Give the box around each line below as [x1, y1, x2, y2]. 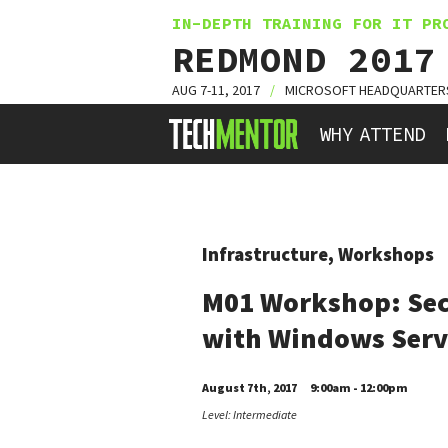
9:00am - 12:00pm [310, 380, 408, 396]
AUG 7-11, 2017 [172, 81, 260, 99]
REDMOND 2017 [172, 37, 436, 82]
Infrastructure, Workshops [202, 242, 434, 266]
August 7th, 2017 [202, 380, 297, 396]
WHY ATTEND [320, 122, 425, 146]
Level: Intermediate [202, 407, 297, 423]
